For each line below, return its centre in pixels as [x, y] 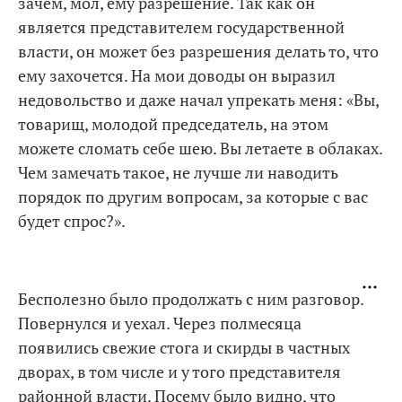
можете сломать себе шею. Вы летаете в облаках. [200, 148]
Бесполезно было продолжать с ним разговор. [191, 299]
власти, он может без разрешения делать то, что [198, 51]
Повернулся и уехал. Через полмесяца [160, 323]
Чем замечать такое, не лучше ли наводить [178, 172]
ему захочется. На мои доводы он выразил [177, 75]
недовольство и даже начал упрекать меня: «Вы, [198, 100]
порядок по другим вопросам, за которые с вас [193, 197]
